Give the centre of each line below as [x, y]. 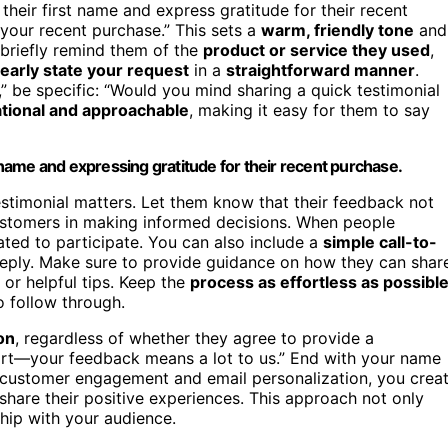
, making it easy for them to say [309, 110]
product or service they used [316, 50]
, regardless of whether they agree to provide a [194, 338]
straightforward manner [320, 70]
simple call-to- [380, 242]
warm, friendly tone [337, 30]
